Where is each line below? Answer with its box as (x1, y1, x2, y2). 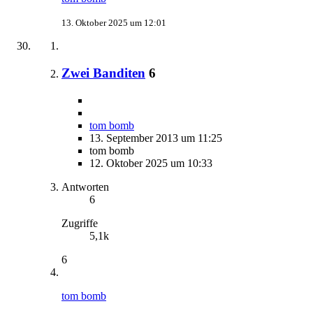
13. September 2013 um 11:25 (89, 131, 222, 144)
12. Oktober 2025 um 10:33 (89, 156, 212, 169)
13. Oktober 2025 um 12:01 (61, 17, 166, 29)
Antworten (61, 180, 109, 193)
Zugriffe (61, 217, 98, 229)
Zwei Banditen (61, 65, 145, 80)
